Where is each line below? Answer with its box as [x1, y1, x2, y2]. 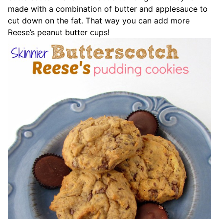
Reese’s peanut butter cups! [8, 27, 109, 38]
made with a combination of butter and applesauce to [8, 4, 208, 14]
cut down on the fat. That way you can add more [8, 16, 190, 26]
